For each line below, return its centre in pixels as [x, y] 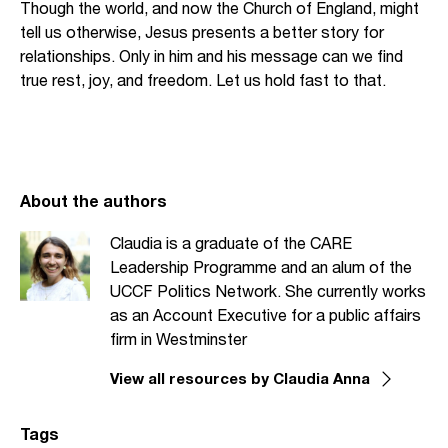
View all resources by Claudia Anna [240, 378]
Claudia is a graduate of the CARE [231, 243]
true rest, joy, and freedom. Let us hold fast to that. [205, 79]
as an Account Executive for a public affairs [265, 315]
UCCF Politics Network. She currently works [268, 291]
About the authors [93, 200]
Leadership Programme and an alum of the [261, 267]
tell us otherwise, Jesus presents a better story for [202, 31]
